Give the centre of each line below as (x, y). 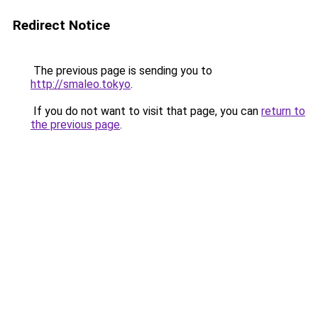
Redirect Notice (61, 25)
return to (283, 111)
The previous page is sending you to (121, 71)
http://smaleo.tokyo (81, 84)
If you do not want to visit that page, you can (146, 111)
